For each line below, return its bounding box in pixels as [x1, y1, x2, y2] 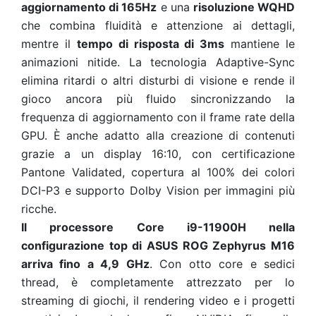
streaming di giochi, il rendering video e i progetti [21, 293, 295, 308]
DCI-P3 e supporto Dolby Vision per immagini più [21, 183, 295, 197]
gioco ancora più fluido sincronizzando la [21, 92, 295, 106]
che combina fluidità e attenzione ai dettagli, [21, 18, 295, 32]
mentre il [21, 37, 77, 51]
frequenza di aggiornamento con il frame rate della [21, 110, 295, 124]
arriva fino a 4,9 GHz [21, 257, 150, 271]
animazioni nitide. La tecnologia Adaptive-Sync [21, 55, 295, 69]
